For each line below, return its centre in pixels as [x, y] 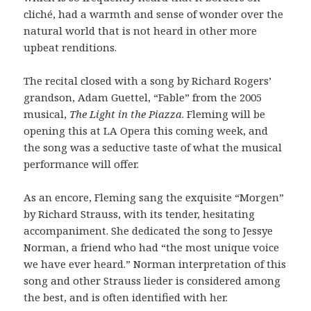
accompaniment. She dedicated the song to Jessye [149, 231]
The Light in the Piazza [126, 114]
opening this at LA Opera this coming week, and [146, 131]
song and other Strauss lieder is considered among [152, 281]
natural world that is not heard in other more [141, 31]
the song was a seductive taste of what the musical [153, 148]
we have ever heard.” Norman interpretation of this [155, 264]
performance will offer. [82, 164]
